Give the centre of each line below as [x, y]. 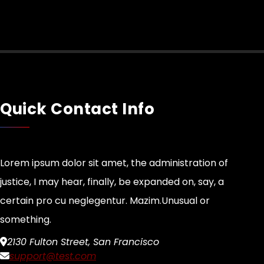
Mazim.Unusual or [170, 201]
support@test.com [53, 256]
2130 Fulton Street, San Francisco [83, 242]
